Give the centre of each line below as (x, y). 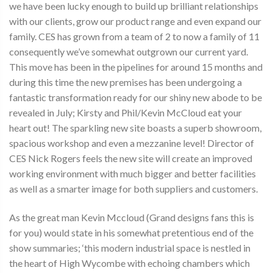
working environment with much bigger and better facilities (133, 174)
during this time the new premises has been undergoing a (126, 82)
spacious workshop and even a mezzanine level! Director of (132, 143)
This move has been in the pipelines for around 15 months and (136, 67)
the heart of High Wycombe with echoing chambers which (129, 263)
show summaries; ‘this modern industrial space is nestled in (130, 248)
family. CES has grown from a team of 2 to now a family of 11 (134, 37)
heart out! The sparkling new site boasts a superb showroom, (135, 128)
